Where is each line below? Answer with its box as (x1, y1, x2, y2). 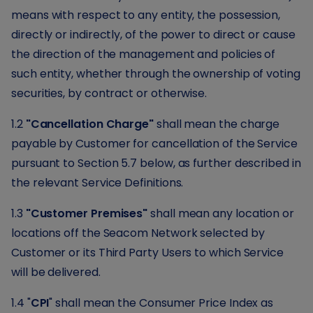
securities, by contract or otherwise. (11, 85, 208, 101)
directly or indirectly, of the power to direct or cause (11, 27, 296, 43)
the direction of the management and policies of (11, 46, 276, 62)
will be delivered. (11, 264, 101, 280)
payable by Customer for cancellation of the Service (11, 136, 298, 152)
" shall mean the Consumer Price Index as (49, 295, 274, 311)
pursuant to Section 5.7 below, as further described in (11, 155, 301, 171)
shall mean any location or (147, 205, 295, 221)
